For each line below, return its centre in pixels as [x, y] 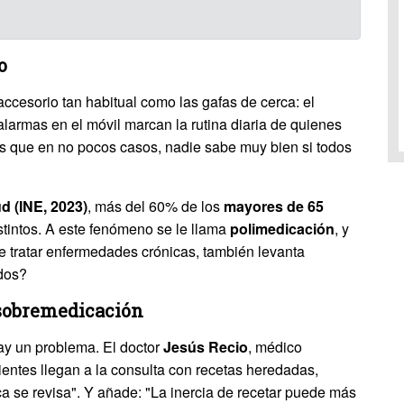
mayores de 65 [274, 207]
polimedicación [282, 229]
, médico [275, 347]
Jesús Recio [206, 347]
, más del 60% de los [156, 207]
